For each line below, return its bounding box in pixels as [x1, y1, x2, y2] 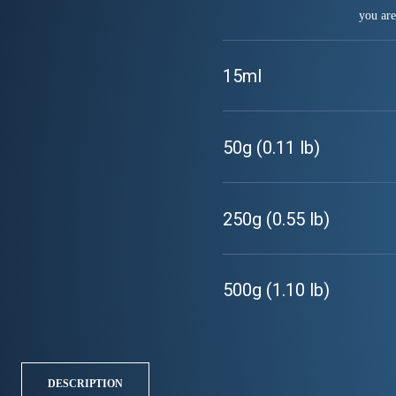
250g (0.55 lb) [223, 208, 330, 230]
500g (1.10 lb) [223, 279, 330, 301]
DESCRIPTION [48, 377, 123, 390]
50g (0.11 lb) [223, 136, 320, 158]
